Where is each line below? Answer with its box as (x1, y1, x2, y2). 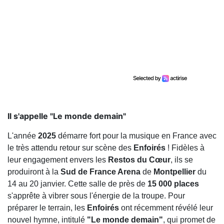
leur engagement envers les (7, 155, 108, 164)
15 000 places (147, 179, 199, 188)
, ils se (170, 155, 193, 164)
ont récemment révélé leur (119, 203, 213, 212)
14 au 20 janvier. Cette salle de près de (7, 179, 147, 188)
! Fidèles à (165, 143, 204, 152)
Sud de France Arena (60, 167, 140, 176)
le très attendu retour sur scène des (7, 143, 133, 152)
